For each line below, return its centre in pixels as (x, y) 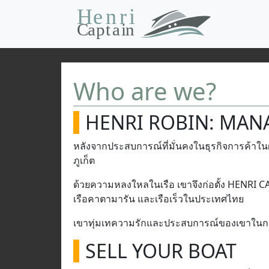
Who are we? (145, 91)
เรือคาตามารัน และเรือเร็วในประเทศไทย (159, 199)
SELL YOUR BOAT (161, 251)
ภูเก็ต (84, 160)
